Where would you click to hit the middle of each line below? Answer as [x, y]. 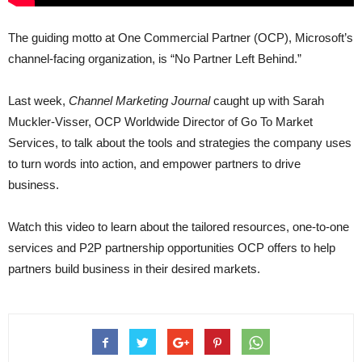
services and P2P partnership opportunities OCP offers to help [172, 247]
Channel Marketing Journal [139, 100]
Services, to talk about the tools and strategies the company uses [180, 142]
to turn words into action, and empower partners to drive [154, 163]
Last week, [38, 100]
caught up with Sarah [267, 100]
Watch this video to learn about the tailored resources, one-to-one [179, 226]
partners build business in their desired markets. [134, 268]
